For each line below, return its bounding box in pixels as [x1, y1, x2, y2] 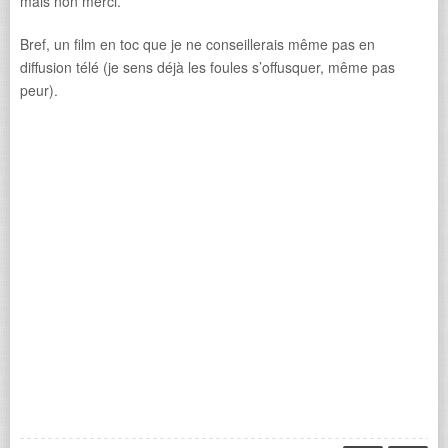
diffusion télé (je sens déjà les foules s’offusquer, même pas [20, 57, 395, 77]
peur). [20, 80, 58, 100]
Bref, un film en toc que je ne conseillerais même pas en [20, 34, 375, 54]
